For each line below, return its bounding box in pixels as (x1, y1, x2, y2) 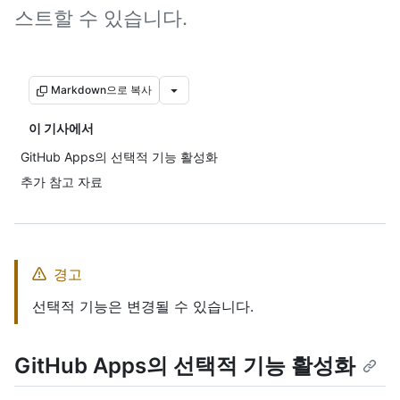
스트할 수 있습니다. (14, 6, 187, 29)
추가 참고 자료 (21, 174, 103, 189)
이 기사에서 (29, 121, 94, 136)
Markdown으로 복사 (51, 83, 152, 96)
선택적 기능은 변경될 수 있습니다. (32, 297, 254, 315)
